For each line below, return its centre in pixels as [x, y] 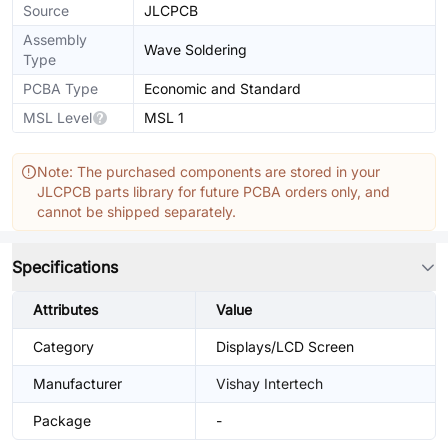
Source [46, 10]
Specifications [65, 267]
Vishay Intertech [269, 383]
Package [62, 420]
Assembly [55, 39]
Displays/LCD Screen [285, 346]
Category [63, 346]
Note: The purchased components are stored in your [208, 171]
